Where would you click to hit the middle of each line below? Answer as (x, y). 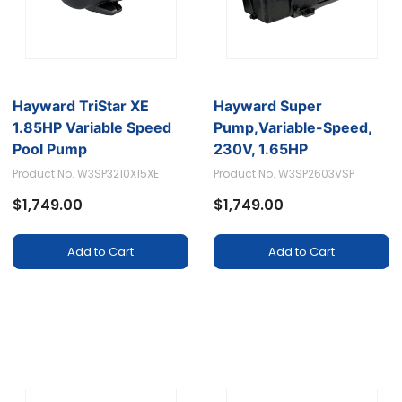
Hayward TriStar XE (81, 106)
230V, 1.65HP (261, 149)
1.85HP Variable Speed (92, 128)
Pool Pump (50, 149)
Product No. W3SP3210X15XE (86, 174)
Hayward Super (268, 106)
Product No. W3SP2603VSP (284, 174)
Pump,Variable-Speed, (293, 128)
